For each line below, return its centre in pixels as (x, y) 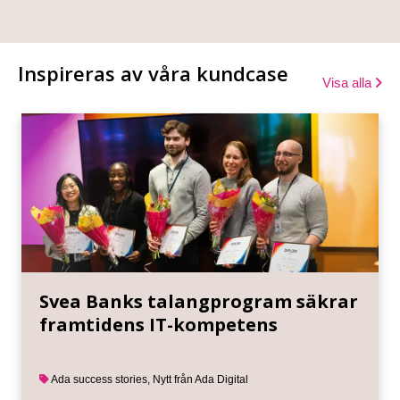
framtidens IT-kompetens (158, 324)
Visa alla (349, 82)
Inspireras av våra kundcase (153, 73)
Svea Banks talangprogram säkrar (199, 301)
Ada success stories (99, 379)
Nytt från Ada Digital (200, 379)
